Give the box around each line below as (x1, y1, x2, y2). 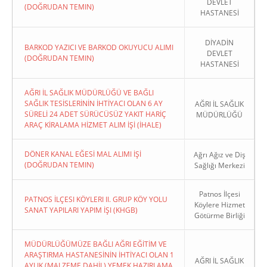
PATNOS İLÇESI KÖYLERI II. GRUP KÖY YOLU (24, 194, 167, 204)
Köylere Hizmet (194, 200, 245, 210)
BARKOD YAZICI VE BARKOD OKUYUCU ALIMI (24, 42, 173, 52)
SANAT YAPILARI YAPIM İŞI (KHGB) (24, 205, 138, 215)
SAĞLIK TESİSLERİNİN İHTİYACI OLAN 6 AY (24, 98, 163, 108)
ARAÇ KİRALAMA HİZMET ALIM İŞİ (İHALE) (24, 120, 162, 130)
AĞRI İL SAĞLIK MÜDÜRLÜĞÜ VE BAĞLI (24, 88, 154, 98)
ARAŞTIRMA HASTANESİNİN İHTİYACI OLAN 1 (24, 250, 174, 260)
